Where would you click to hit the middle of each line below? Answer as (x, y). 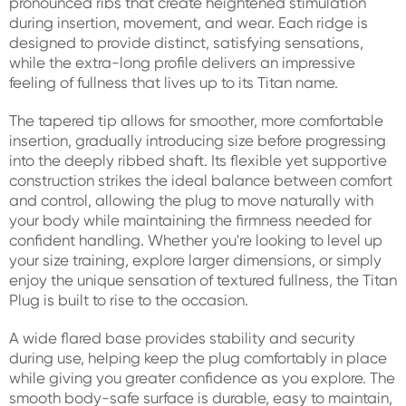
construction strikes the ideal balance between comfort (201, 180)
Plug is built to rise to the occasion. (129, 300)
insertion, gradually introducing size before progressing (198, 140)
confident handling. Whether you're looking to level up (196, 240)
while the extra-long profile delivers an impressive (182, 63)
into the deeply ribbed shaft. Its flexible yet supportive (198, 160)
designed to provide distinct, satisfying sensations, (186, 43)
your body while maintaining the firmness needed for (190, 220)
